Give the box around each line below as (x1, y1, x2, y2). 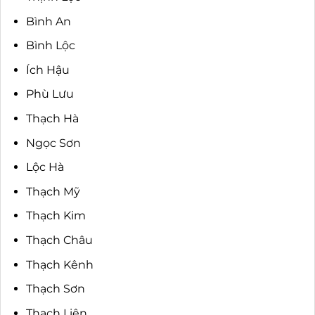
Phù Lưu (25, 87, 74, 101)
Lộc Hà (25, 160, 64, 174)
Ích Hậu (25, 63, 70, 77)
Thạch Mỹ (25, 184, 80, 198)
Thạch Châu (25, 233, 93, 247)
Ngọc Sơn (25, 136, 81, 150)
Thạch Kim (25, 209, 86, 223)
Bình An (25, 14, 71, 28)
